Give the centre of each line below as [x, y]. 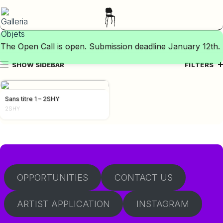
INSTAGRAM [163, 204]
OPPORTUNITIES [53, 177]
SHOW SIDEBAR [38, 65]
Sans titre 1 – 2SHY [32, 99]
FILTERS [199, 65]
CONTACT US [143, 177]
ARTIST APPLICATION [64, 204]
